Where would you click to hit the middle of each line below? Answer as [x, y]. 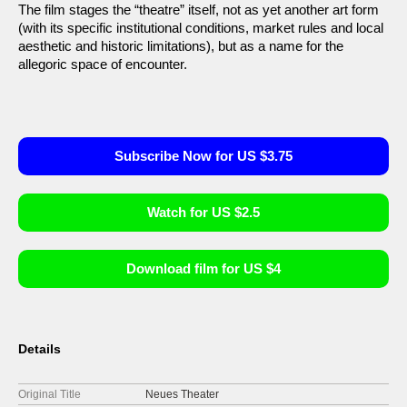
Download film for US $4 [203, 268]
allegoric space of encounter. [103, 64]
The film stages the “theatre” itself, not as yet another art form [199, 10]
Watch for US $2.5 [203, 212]
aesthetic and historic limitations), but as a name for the [181, 46]
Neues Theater [182, 394]
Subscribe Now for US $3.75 [203, 156]
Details [40, 349]
